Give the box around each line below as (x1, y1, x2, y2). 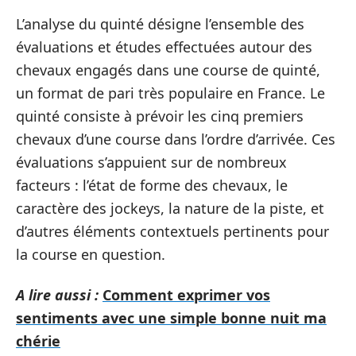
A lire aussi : (16, 285, 99, 304)
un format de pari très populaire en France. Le (16, 83, 325, 103)
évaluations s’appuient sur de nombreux (16, 152, 287, 172)
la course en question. (16, 244, 165, 264)
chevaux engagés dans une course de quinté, (16, 60, 320, 79)
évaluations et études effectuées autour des (16, 37, 312, 56)
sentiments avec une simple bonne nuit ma (16, 308, 327, 327)
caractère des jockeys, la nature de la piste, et (16, 198, 324, 218)
